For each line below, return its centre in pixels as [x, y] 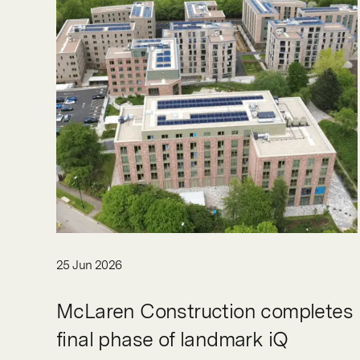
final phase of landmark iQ [172, 339]
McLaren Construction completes [205, 311]
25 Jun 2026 [89, 265]
